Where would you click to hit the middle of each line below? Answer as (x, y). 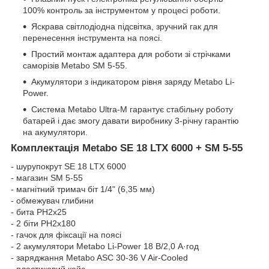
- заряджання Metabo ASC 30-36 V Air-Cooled (99, 257)
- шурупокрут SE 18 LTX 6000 (68, 166)
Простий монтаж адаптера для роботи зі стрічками (131, 54)
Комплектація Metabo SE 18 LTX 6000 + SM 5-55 (127, 148)
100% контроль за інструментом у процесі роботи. (122, 10)
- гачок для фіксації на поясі (66, 234)
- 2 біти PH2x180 (43, 223)
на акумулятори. (55, 132)
